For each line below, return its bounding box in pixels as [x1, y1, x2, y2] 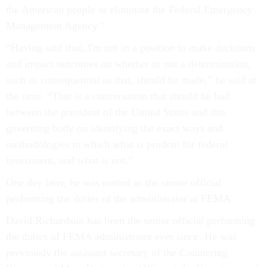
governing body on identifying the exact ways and [6, 122, 223, 135]
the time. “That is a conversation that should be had [6, 90, 229, 103]
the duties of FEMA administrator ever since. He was [6, 231, 237, 243]
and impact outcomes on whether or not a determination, [6, 58, 251, 70]
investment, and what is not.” [6, 154, 133, 167]
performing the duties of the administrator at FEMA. [6, 193, 234, 205]
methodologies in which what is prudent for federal [6, 138, 228, 151]
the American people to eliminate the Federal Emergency [6, 4, 253, 16]
